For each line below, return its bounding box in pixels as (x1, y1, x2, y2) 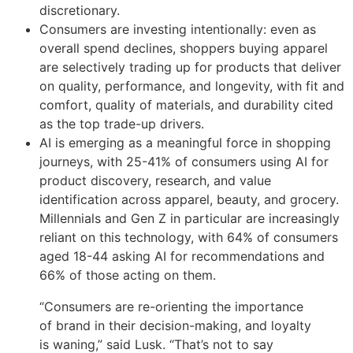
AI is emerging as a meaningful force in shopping (39, 135, 331, 151)
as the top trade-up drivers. (39, 116, 204, 132)
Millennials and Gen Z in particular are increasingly (39, 210, 340, 227)
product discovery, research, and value (39, 173, 271, 189)
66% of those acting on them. (39, 267, 216, 284)
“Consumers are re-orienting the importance (39, 299, 303, 315)
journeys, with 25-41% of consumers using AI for (39, 154, 329, 170)
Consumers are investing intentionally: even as (39, 21, 316, 38)
